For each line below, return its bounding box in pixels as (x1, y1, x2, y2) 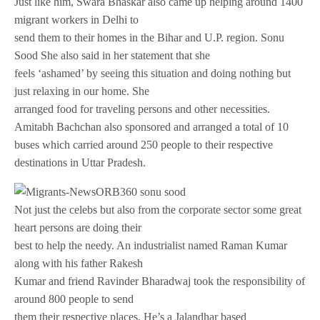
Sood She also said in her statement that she (14, 49, 211, 62)
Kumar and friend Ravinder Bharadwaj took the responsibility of (14, 275, 306, 288)
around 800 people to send (14, 293, 134, 306)
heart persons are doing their (14, 221, 142, 234)
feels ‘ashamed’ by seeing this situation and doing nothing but (14, 67, 291, 80)
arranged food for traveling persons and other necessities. (14, 103, 271, 116)
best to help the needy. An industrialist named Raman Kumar (14, 239, 288, 252)
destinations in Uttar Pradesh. (14, 156, 146, 169)
